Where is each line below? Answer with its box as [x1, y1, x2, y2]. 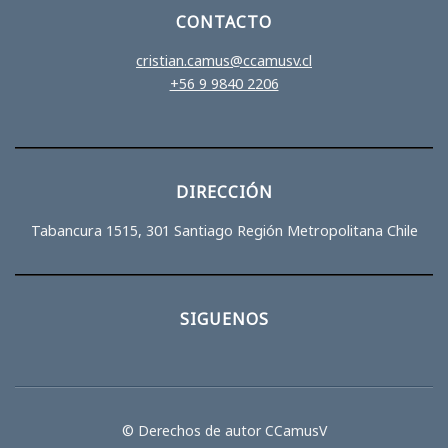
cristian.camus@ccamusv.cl [136, 50, 312, 70]
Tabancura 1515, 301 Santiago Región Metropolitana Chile [30, 220, 418, 240]
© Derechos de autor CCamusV [121, 420, 327, 440]
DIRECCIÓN [175, 180, 273, 203]
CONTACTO [176, 10, 272, 33]
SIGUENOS [179, 307, 269, 330]
